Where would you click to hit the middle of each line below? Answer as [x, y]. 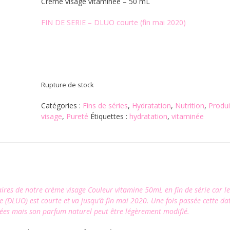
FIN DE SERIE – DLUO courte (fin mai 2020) [113, 22]
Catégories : [62, 106]
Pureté [77, 116]
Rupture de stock [67, 85]
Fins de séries [105, 106]
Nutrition [189, 106]
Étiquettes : [110, 116]
